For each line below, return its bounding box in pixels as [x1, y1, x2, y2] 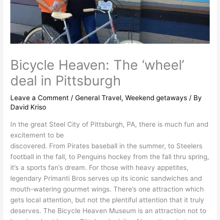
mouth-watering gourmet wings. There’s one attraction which [10, 185, 204, 193]
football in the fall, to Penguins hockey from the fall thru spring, [10, 152, 210, 161]
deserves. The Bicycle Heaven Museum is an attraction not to [10, 206, 207, 215]
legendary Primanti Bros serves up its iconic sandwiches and [10, 174, 202, 182]
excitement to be [10, 131, 64, 139]
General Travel [75, 94, 122, 102]
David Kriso [10, 103, 47, 111]
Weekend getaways [125, 94, 188, 102]
